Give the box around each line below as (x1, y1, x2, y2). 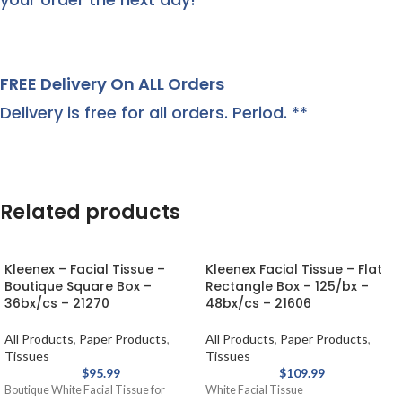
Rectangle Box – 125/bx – (205, 277, 369, 295)
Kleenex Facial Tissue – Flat (205, 260, 382, 278)
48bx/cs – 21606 (205, 294, 311, 312)
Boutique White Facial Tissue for (4, 383, 165, 397)
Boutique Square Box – (4, 277, 152, 295)
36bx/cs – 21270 (4, 294, 109, 312)
